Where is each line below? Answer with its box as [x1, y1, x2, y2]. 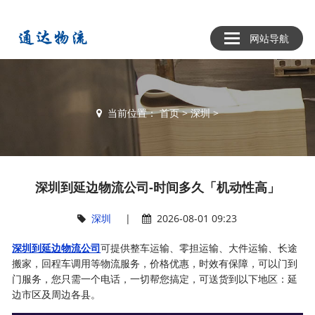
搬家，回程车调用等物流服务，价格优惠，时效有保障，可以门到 [12, 257, 298, 270]
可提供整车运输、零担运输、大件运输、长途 [101, 241, 298, 255]
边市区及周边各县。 [12, 288, 101, 301]
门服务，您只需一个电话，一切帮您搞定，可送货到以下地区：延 [12, 272, 298, 285]
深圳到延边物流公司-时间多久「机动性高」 [34, 179, 280, 195]
